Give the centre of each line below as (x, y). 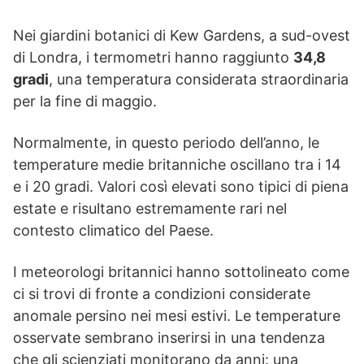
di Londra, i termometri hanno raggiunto (153, 57)
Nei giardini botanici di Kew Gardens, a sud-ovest (182, 35)
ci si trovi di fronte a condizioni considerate (162, 293)
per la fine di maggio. (85, 101)
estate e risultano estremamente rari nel (150, 208)
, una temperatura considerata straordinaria (199, 79)
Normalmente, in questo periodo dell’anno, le (166, 142)
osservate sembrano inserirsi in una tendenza (169, 337)
